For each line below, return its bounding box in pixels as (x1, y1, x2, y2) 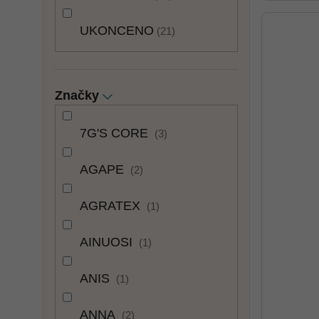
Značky (55, 88, 99, 103)
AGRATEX (80, 199, 144, 214)
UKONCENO (80, 23, 154, 38)
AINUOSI (80, 235, 136, 250)
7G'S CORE (80, 126, 152, 141)
